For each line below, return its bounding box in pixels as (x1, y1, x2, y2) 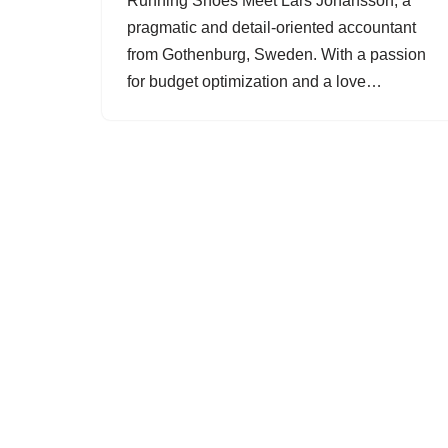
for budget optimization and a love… (127, 73, 386, 90)
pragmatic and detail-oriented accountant (127, 19, 416, 36)
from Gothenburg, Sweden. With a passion (127, 46, 426, 63)
